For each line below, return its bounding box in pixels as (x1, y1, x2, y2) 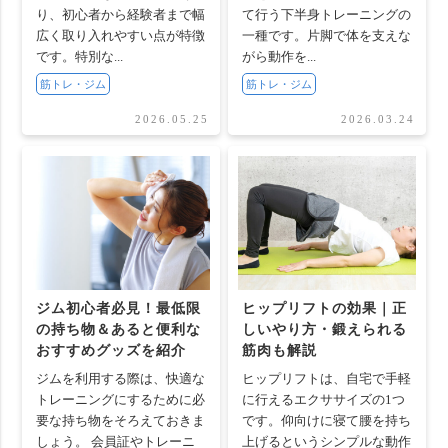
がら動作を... (241, 50, 316, 65)
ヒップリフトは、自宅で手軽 (241, 372, 411, 387)
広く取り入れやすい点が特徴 (35, 29, 205, 44)
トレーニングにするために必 (35, 393, 205, 408)
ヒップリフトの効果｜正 (241, 301, 407, 317)
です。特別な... (35, 50, 123, 65)
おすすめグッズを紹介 (35, 343, 186, 359)
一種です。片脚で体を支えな (241, 29, 411, 44)
